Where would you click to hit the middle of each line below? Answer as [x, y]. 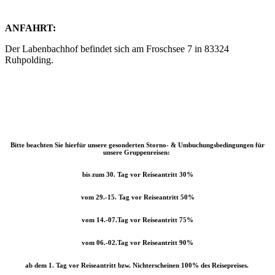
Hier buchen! [30, 100]
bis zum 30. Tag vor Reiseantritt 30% [137, 175]
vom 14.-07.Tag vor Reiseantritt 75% [137, 220]
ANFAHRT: [30, 28]
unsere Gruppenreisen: [137, 152]
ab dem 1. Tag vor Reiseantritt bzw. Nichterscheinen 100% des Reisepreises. [137, 265]
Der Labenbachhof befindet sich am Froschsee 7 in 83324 [117, 48]
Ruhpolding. [29, 60]
